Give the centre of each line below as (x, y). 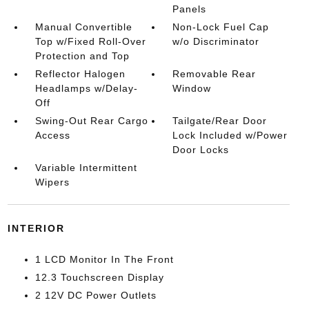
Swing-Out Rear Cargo (91, 121)
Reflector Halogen (80, 74)
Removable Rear (215, 74)
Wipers (52, 182)
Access (52, 135)
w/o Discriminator (216, 41)
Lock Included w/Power (230, 135)
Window (192, 88)
